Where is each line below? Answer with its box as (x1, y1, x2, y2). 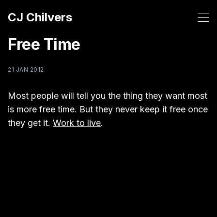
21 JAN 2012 (8, 66, 44, 73)
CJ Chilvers (8, 10, 72, 24)
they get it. (8, 118, 53, 128)
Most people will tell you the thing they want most (8, 91, 207, 101)
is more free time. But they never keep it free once (8, 104, 208, 114)
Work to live (53, 118, 101, 128)
